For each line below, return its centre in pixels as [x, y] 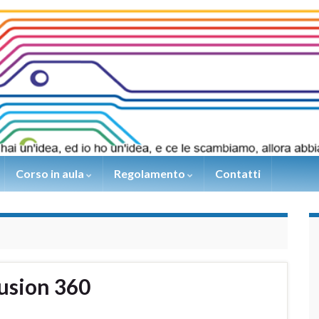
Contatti [238, 174]
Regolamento [151, 174]
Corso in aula [51, 174]
